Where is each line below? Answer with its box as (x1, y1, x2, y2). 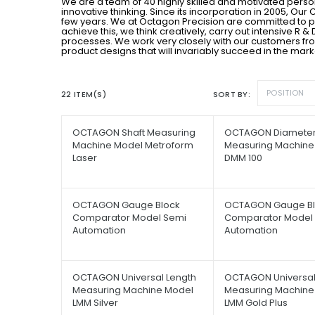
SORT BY (212, 88, 248, 100)
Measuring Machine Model (72, 283, 193, 297)
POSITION (266, 86, 304, 98)
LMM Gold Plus (224, 295, 288, 309)
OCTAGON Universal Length (72, 270, 196, 284)
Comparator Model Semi (72, 210, 186, 224)
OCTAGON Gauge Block (72, 198, 180, 212)
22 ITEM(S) (61, 88, 106, 100)
